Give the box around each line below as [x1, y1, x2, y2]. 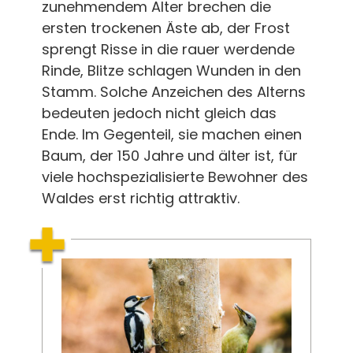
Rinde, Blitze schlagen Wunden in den [41, 60, 301, 80]
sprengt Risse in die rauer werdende [41, 39, 295, 59]
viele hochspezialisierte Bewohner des [41, 166, 308, 187]
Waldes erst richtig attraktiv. [41, 188, 240, 208]
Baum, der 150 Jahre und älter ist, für [41, 145, 298, 165]
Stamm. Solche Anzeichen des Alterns [41, 81, 306, 102]
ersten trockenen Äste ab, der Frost [41, 17, 290, 38]
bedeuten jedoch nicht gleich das [41, 102, 277, 123]
